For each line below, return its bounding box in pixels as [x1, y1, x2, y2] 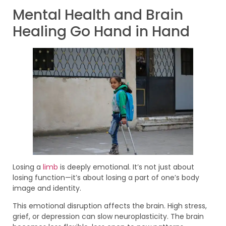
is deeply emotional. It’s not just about [60, 161, 194, 172]
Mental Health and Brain [13, 5, 183, 25]
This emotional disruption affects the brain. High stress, [13, 201, 207, 211]
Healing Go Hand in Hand [13, 21, 190, 41]
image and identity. [13, 183, 81, 193]
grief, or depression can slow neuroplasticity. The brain [13, 211, 204, 222]
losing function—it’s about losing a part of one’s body [13, 172, 199, 183]
